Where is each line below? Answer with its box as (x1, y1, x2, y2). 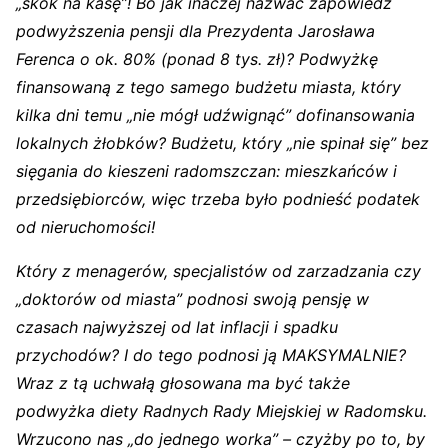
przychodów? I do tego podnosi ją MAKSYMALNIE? (16, 344, 406, 365)
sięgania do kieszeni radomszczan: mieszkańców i (16, 160, 397, 181)
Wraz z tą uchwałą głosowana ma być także (16, 372, 350, 393)
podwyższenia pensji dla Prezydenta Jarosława (16, 20, 375, 41)
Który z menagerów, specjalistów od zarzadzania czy (16, 260, 421, 281)
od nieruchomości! (16, 216, 155, 237)
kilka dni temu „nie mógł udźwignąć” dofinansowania (16, 104, 415, 125)
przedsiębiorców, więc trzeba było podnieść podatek (16, 188, 420, 209)
